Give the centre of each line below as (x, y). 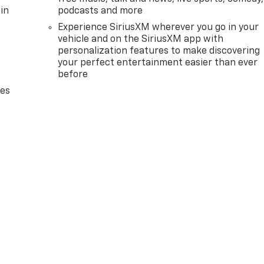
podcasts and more (100, 11)
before (73, 75)
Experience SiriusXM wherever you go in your (159, 27)
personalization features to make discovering (159, 51)
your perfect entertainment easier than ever (158, 63)
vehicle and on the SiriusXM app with (141, 39)
